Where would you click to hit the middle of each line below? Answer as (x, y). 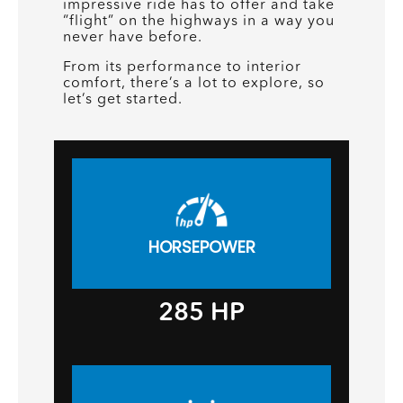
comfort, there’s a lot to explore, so (194, 82)
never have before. (133, 36)
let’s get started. (123, 99)
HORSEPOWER (201, 247)
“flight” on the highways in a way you (199, 20)
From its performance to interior (182, 66)
